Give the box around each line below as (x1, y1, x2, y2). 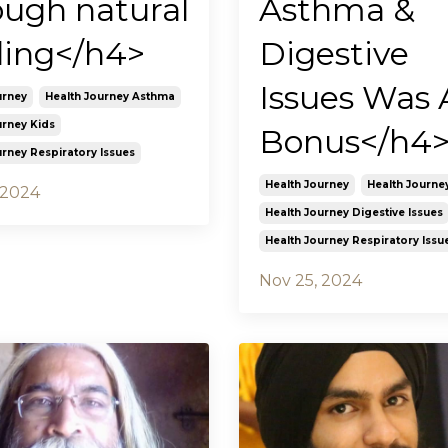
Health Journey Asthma (44, 90, 175, 104)
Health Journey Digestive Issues (265, 206, 443, 220)
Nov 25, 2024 (259, 271, 362, 291)
